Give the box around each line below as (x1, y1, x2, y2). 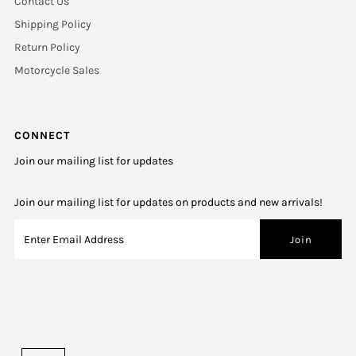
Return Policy (14, 41, 80, 55)
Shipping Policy (14, 17, 91, 32)
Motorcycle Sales (14, 64, 99, 78)
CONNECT (14, 129, 70, 143)
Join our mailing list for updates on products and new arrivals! (14, 195, 323, 210)
